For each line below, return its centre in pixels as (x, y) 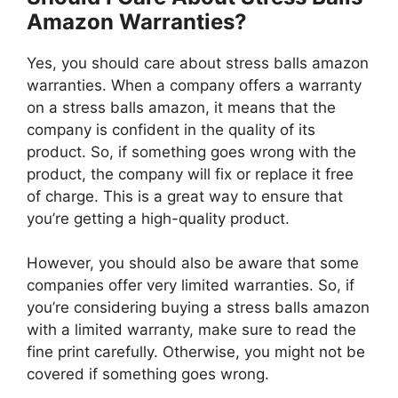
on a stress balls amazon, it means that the (181, 107)
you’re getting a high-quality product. (158, 218)
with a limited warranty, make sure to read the (191, 330)
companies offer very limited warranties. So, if (191, 286)
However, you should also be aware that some (193, 263)
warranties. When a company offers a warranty (194, 85)
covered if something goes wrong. (148, 374)
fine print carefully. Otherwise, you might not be (196, 352)
